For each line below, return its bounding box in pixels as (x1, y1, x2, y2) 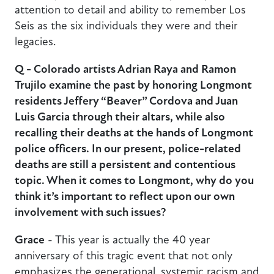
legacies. (15, 34, 59, 48)
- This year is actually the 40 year (45, 232, 210, 246)
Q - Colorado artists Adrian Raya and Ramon (15, 61, 236, 76)
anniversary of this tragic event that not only (15, 248, 232, 262)
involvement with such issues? (15, 204, 168, 220)
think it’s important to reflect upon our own (15, 188, 235, 204)
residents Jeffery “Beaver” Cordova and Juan (15, 93, 238, 108)
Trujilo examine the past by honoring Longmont (15, 77, 252, 92)
